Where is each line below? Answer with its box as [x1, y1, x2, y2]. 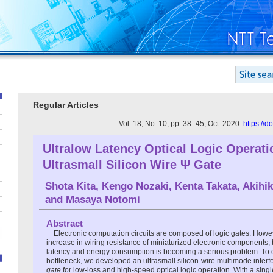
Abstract [46, 218, 83, 229]
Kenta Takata [175, 180, 237, 192]
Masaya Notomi [66, 193, 140, 205]
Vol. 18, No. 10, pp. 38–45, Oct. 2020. [119, 119, 243, 128]
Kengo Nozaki [102, 180, 169, 192]
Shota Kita [45, 180, 96, 192]
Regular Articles [33, 100, 99, 110]
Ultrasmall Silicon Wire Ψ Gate [43, 157, 221, 171]
